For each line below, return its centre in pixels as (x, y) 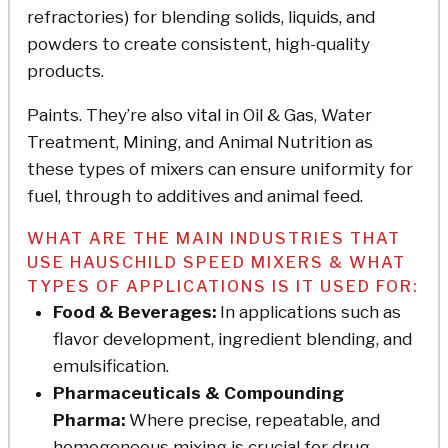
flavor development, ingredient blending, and (232, 338)
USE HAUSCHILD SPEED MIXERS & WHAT (216, 262)
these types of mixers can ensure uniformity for (220, 168)
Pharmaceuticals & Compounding (198, 392)
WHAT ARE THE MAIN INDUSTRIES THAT (214, 238)
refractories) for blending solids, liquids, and (201, 16)
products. (65, 70)
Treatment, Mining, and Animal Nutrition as (200, 141)
